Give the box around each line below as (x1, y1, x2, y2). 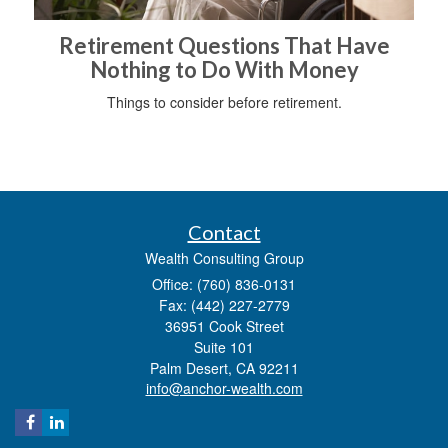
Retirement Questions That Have (58, 31, 390, 59)
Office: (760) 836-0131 (152, 273, 296, 294)
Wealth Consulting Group (144, 247, 304, 268)
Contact (187, 219, 261, 244)
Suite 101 (194, 336, 254, 357)
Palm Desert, (149, 357, 232, 378)
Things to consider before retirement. (106, 91, 342, 112)
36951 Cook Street (164, 315, 284, 336)
